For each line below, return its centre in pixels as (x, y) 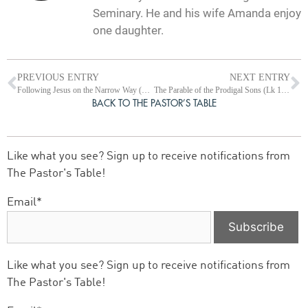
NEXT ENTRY (260, 78)
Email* (24, 202)
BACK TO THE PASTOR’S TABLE (154, 104)
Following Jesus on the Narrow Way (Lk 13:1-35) (146, 90)
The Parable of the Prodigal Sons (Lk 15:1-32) (285, 90)
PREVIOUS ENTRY (58, 78)
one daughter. (128, 30)
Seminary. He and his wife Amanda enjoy (197, 13)
